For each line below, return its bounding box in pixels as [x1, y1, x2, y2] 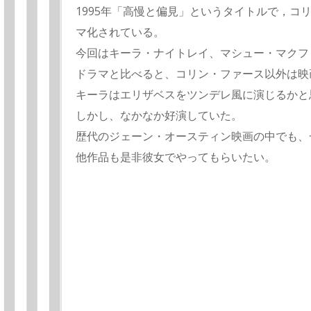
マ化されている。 [76, 24, 165, 40]
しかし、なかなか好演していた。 [76, 108, 242, 124]
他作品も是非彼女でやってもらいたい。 [76, 149, 276, 165]
